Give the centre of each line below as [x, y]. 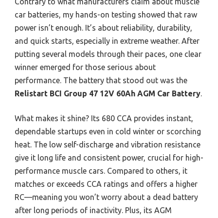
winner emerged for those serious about [85, 67]
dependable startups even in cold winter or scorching [108, 131]
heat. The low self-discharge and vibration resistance [108, 144]
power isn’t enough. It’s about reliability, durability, [103, 27]
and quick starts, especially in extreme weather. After [107, 41]
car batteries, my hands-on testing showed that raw [106, 14]
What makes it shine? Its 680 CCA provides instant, [104, 118]
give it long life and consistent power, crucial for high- [109, 157]
